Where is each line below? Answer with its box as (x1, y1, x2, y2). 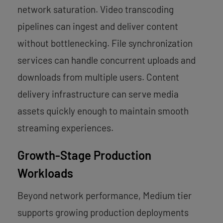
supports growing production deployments (17, 206, 189, 218)
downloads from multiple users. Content (17, 71, 179, 83)
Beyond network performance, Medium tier (17, 189, 192, 201)
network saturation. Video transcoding (17, 3, 174, 15)
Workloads (17, 165, 73, 180)
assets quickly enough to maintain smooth (17, 105, 189, 116)
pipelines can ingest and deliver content (17, 20, 178, 32)
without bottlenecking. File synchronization (17, 37, 193, 49)
